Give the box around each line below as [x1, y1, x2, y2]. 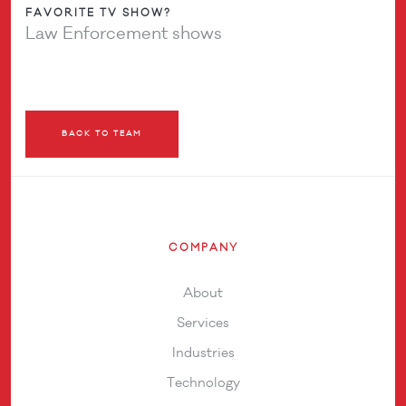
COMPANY [168, 240, 238, 255]
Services [177, 314, 229, 332]
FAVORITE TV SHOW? [25, 5, 172, 20]
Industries [171, 343, 235, 362]
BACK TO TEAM [62, 128, 143, 139]
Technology [166, 373, 240, 391]
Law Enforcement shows [25, 22, 223, 44]
